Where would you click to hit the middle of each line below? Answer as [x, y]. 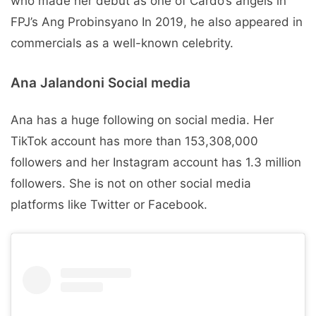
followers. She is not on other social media [131, 184]
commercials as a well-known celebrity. [122, 43]
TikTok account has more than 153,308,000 [134, 141]
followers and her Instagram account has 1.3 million [156, 163]
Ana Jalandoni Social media [101, 83]
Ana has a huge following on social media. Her [142, 120]
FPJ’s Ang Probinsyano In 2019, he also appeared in [157, 22]
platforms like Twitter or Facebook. [109, 205]
